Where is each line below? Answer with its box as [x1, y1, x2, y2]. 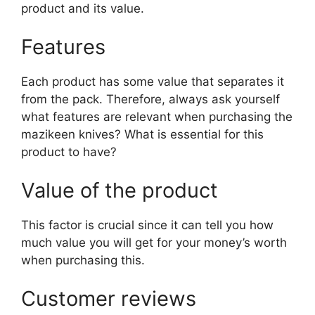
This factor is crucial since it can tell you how [21, 217, 274, 232]
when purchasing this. [21, 252, 145, 267]
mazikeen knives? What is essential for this [21, 127, 264, 141]
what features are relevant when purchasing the [21, 109, 292, 124]
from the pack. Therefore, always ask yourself [21, 91, 280, 106]
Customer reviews [21, 285, 196, 311]
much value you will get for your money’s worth [21, 235, 287, 250]
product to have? [21, 144, 117, 159]
